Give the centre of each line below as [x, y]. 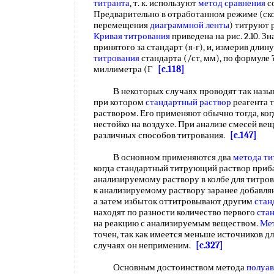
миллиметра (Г [126, 69]
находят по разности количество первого [175, 212]
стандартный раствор [188, 102]
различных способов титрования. [162, 135]
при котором [120, 102]
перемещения [122, 25]
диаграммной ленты [190, 25]
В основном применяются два [163, 157]
